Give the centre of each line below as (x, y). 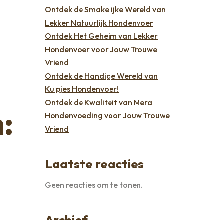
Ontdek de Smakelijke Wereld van (105, 9)
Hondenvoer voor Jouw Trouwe (101, 49)
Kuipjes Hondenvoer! (82, 89)
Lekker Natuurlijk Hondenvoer (99, 22)
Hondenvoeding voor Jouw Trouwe (107, 115)
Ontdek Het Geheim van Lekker (101, 36)
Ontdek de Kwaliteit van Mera (98, 102)
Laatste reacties (94, 164)
